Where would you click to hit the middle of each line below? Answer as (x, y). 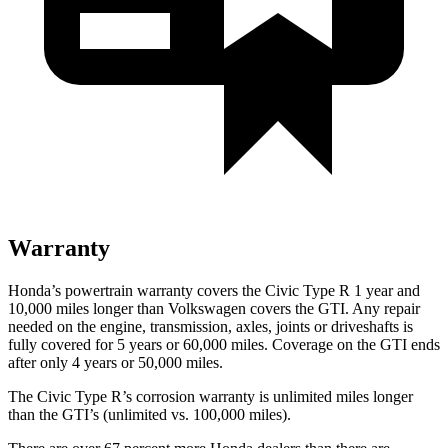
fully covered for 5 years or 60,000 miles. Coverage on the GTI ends (224, 344)
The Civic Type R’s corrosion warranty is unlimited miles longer (210, 396)
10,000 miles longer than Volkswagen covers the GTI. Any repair (214, 308)
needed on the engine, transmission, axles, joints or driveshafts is (210, 326)
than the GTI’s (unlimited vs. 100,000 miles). (149, 414)
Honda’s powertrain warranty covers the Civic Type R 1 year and (214, 290)
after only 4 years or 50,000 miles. (115, 362)
